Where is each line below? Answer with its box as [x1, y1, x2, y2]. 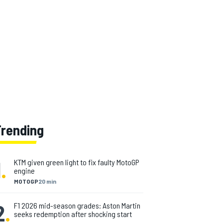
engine [14, 166, 35, 175]
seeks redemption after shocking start [14, 209, 132, 219]
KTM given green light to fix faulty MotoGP [14, 157, 139, 167]
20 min [38, 178, 56, 185]
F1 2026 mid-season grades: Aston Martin [14, 201, 140, 210]
